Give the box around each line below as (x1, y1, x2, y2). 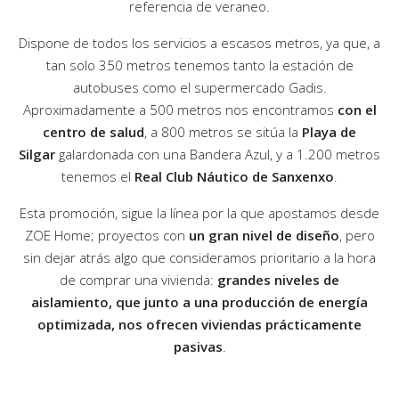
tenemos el (61, 167, 134, 186)
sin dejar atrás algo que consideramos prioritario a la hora (23, 248, 376, 267)
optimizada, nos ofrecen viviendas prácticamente (37, 315, 362, 334)
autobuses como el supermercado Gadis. (72, 78, 327, 97)
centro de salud (43, 123, 144, 142)
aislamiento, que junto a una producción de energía (31, 293, 368, 312)
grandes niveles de (217, 271, 339, 289)
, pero (338, 226, 375, 245)
